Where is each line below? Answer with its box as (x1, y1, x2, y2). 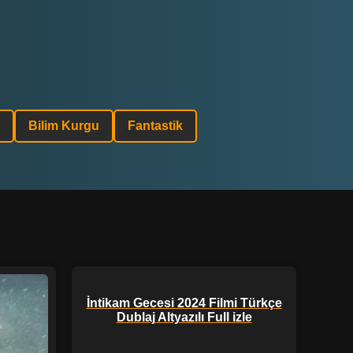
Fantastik (127, 119, 183, 132)
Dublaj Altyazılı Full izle (116, 310, 252, 324)
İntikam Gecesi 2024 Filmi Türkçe (86, 295, 282, 310)
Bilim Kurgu (28, 119, 99, 132)
